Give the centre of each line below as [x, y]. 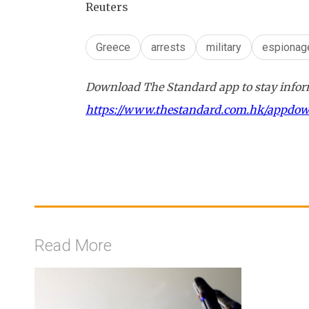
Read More [73, 246]
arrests [168, 48]
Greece [113, 48]
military [224, 48]
